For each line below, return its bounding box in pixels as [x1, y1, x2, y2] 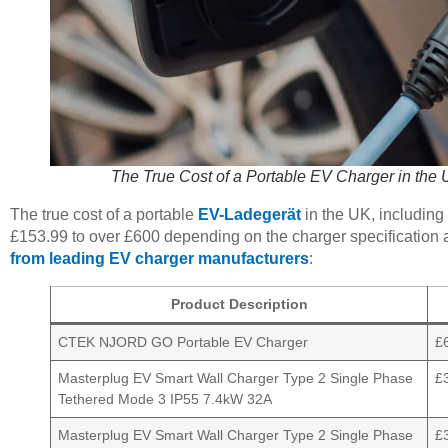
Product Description [170, 296, 308, 313]
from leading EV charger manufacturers [10, 250, 309, 268]
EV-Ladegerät [198, 206, 301, 224]
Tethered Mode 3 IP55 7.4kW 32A [58, 391, 273, 408]
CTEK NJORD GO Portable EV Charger [58, 334, 309, 351]
